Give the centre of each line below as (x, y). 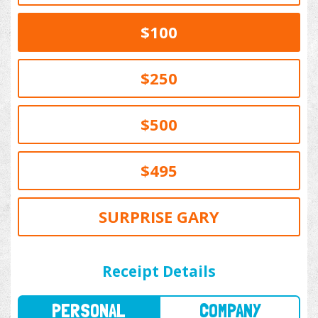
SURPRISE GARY (159, 217)
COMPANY (209, 254)
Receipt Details (159, 272)
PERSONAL (80, 254)
